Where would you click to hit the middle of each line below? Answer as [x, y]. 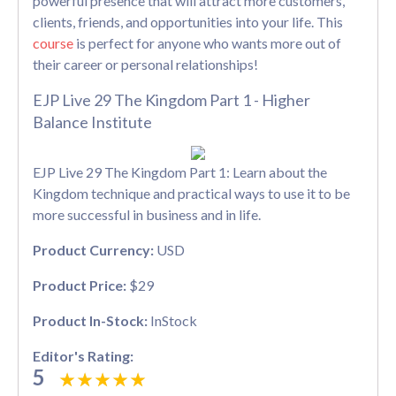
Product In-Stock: [91, 320]
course [53, 42]
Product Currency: [95, 249]
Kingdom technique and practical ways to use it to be [191, 193]
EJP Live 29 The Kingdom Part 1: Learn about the [180, 171]
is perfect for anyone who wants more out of [207, 42]
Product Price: [81, 285]
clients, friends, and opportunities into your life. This [188, 21]
